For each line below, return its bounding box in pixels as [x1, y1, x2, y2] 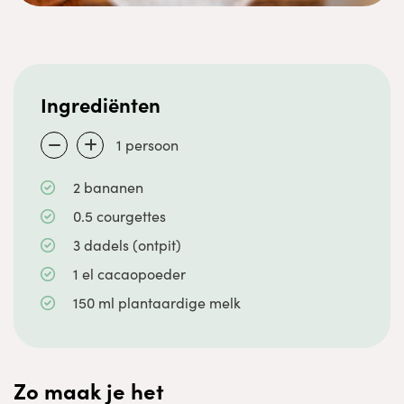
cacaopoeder [96, 264, 186, 283]
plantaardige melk [117, 293, 241, 312]
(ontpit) [128, 235, 181, 254]
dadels [83, 235, 129, 254]
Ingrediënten [41, 90, 161, 118]
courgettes [96, 207, 166, 225]
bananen [83, 178, 143, 197]
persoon [125, 135, 179, 154]
